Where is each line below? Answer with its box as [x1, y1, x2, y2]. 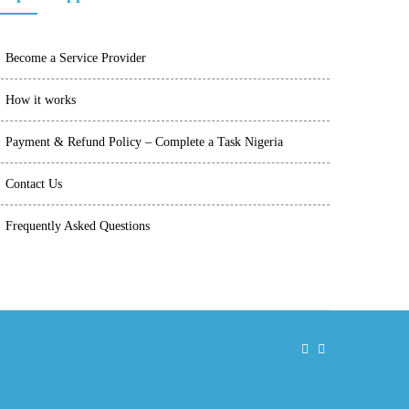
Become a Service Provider [5, 51, 146, 65]
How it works [5, 93, 76, 107]
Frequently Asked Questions [5, 219, 150, 233]
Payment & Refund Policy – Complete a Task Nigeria [5, 135, 283, 149]
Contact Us [5, 177, 62, 191]
